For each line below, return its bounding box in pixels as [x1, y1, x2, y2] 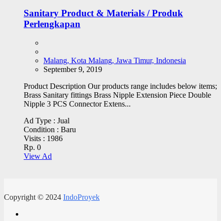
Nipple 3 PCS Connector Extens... [24, 100, 131, 109]
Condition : [24, 125, 61, 134]
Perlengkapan [24, 18, 80, 29]
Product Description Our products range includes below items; [24, 82, 217, 91]
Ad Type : [24, 116, 57, 125]
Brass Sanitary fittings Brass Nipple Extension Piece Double [24, 91, 211, 100]
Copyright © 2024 [4, 193, 63, 202]
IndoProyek [63, 193, 100, 202]
